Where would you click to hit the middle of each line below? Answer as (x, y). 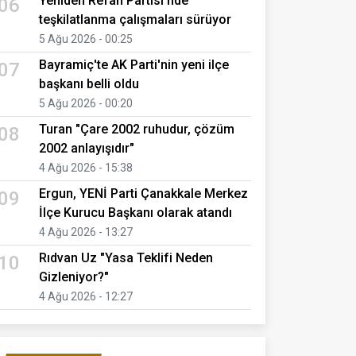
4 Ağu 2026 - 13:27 (86, 232)
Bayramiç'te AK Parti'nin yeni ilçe (134, 64)
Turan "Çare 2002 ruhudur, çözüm (137, 129)
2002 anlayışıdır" (87, 148)
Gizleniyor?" (74, 277)
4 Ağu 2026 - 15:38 (86, 167)
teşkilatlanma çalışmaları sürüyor (135, 19)
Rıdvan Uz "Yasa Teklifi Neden (126, 257)
